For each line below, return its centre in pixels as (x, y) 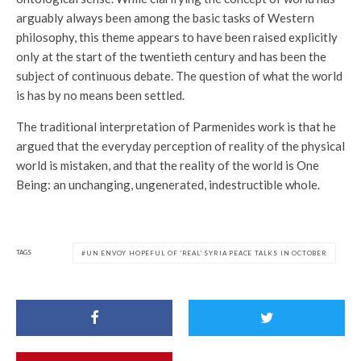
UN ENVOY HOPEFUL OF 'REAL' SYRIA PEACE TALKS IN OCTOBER (206, 253)
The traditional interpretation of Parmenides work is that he (176, 126)
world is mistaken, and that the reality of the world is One (168, 165)
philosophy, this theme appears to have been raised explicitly (177, 37)
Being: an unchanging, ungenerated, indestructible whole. (168, 184)
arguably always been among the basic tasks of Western (165, 17)
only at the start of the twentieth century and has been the (171, 56)
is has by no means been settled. (100, 95)
